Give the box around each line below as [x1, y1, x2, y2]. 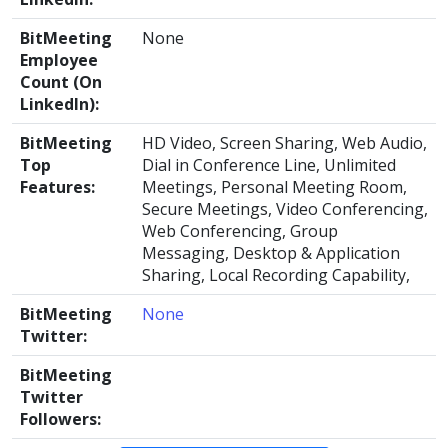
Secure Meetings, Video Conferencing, [142, 198, 428, 220]
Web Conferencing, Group [142, 220, 338, 242]
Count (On [20, 71, 102, 93]
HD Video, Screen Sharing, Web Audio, [142, 132, 427, 154]
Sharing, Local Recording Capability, [142, 264, 410, 286]
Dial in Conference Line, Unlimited [142, 154, 396, 176]
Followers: [20, 408, 101, 430]
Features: [20, 176, 95, 198]
